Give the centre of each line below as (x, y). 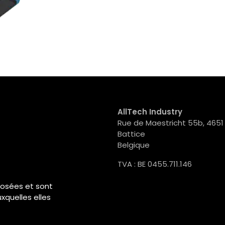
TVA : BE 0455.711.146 (155, 164)
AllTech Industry (150, 112)
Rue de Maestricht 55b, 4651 (171, 123)
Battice (131, 134)
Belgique (134, 145)
